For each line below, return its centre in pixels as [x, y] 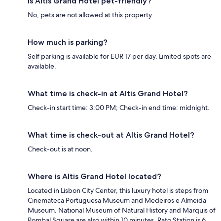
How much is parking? [68, 42]
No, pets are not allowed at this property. [91, 15]
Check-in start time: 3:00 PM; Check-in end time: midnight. [119, 108]
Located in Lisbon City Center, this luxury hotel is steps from [118, 191]
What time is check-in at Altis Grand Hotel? [108, 94]
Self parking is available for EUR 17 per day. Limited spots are [119, 56]
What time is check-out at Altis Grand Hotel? [111, 135]
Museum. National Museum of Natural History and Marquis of [122, 210]
